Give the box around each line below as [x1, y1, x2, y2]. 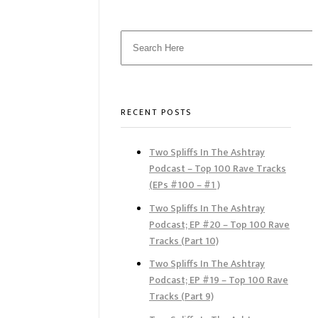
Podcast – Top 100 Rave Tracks [149, 160, 286, 177]
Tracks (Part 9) [149, 288, 214, 305]
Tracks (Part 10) [149, 232, 219, 249]
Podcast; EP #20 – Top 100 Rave [149, 216, 290, 233]
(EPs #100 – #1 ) [149, 176, 220, 193]
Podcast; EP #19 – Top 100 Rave [149, 272, 288, 289]
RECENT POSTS [121, 104, 192, 119]
